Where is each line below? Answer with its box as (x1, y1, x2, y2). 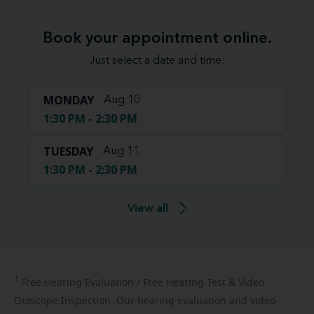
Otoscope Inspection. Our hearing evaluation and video (14, 296, 275, 306)
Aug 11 (103, 145, 139, 157)
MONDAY (43, 92, 94, 108)
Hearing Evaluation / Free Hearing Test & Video (41, 278, 264, 288)
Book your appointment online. (42, 30, 272, 46)
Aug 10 (104, 94, 140, 106)
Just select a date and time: (89, 55, 225, 67)
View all (127, 203, 168, 214)
